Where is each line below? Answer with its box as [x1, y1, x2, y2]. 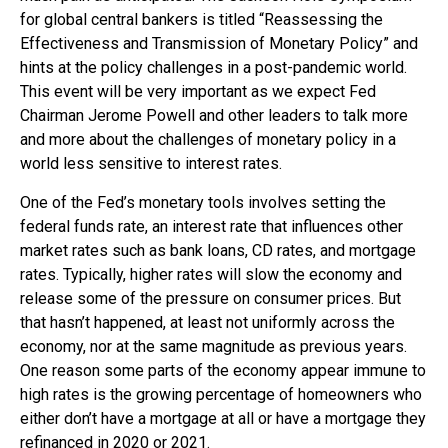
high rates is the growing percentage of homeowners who [20, 385, 422, 405]
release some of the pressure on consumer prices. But [20, 289, 401, 309]
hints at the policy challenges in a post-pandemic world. [20, 58, 407, 78]
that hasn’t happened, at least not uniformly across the [20, 313, 395, 333]
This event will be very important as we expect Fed [20, 82, 376, 102]
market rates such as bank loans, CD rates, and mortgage [20, 241, 416, 261]
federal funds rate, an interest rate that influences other [20, 217, 403, 237]
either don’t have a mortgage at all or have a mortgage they [20, 409, 426, 429]
